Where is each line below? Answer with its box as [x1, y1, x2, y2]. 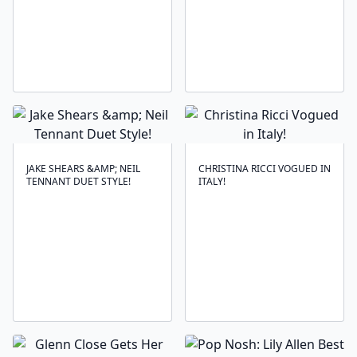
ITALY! [198, 175, 226, 188]
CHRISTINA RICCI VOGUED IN [198, 162, 331, 175]
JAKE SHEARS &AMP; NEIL [26, 162, 140, 175]
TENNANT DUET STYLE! [26, 175, 131, 188]
